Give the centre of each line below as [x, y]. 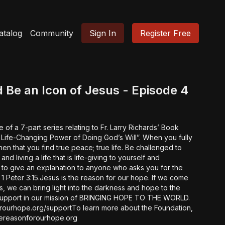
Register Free [165, 33]
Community [52, 33]
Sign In [103, 33]
